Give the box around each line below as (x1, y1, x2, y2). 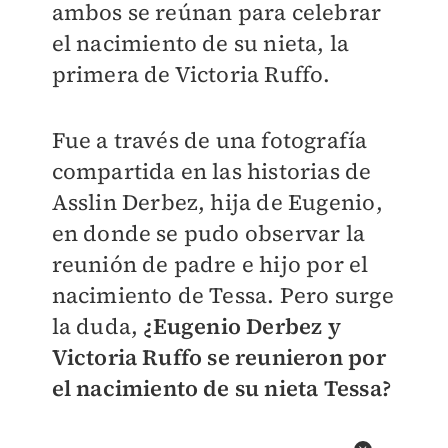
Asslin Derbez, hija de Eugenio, (51, 187, 383, 218)
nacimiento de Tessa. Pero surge (51, 280, 394, 311)
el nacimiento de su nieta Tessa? (51, 373, 391, 404)
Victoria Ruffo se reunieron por (51, 342, 386, 373)
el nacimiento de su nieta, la (51, 28, 350, 58)
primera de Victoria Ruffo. (51, 59, 336, 89)
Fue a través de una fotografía (51, 125, 368, 156)
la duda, (51, 311, 144, 342)
